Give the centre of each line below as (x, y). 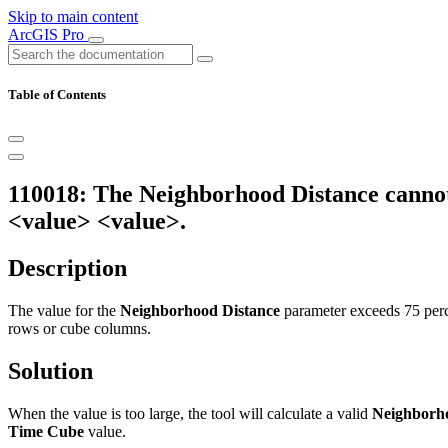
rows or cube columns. (79, 329)
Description (67, 268)
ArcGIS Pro (48, 34)
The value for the (64, 311)
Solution (50, 370)
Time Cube (46, 431)
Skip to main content (73, 16)
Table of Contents (57, 95)
